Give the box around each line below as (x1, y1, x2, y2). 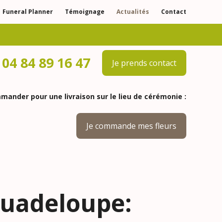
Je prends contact (112, 57, 176, 68)
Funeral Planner (2, 7, 53, 16)
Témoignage (65, 7, 105, 16)
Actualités (116, 7, 149, 16)
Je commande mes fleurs (86, 120, 176, 131)
